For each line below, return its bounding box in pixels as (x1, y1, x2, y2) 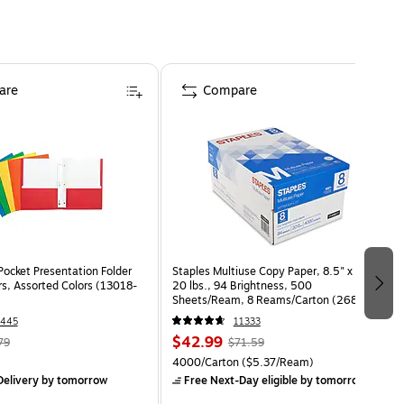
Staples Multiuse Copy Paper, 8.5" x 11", (171, 262, 376, 280)
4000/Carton (171, 353, 239, 371)
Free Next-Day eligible (183, 372, 298, 389)
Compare (202, 80, 257, 100)
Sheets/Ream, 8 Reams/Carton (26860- (171, 291, 376, 308)
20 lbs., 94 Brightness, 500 (171, 277, 312, 294)
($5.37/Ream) (238, 353, 314, 371)
